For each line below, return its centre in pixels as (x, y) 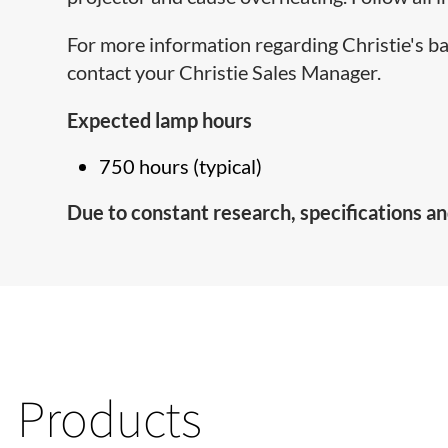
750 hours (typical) (181, 166)
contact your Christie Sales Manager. (224, 72)
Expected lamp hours (160, 120)
